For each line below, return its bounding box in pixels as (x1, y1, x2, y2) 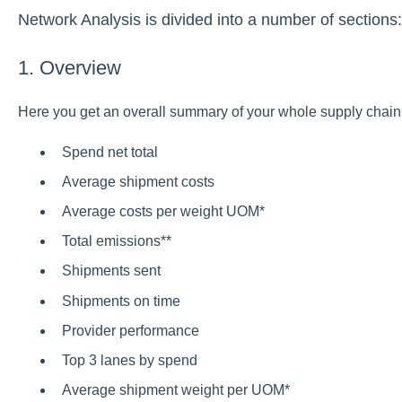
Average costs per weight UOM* (61, 203, 265, 219)
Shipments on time (61, 293, 180, 309)
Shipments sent (61, 263, 161, 279)
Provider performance (61, 322, 199, 338)
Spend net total (61, 144, 158, 160)
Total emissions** (61, 233, 171, 249)
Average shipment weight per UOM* (61, 382, 290, 398)
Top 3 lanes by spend (61, 352, 197, 368)
